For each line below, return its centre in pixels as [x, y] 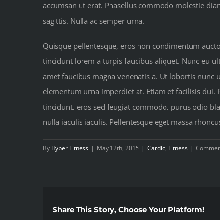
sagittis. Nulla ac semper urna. [94, 21]
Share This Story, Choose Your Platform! [128, 210]
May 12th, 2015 [118, 148]
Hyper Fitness [70, 148]
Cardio [156, 148]
